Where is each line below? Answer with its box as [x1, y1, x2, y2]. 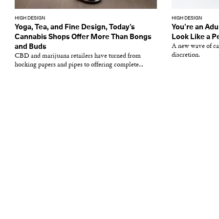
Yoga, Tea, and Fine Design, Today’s [15, 23, 135, 31]
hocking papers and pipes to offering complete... [15, 62, 143, 68]
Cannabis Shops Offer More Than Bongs [15, 33, 152, 41]
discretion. [172, 52, 200, 58]
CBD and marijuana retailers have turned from [15, 53, 141, 59]
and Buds [15, 43, 46, 50]
